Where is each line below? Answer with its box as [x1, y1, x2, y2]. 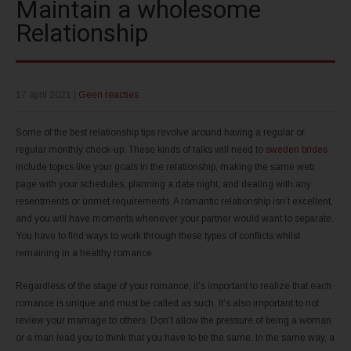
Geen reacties [78, 89, 139, 100]
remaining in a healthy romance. [16, 247, 154, 259]
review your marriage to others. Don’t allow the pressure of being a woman [16, 314, 331, 326]
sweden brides [266, 143, 327, 155]
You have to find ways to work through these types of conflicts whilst [16, 230, 300, 241]
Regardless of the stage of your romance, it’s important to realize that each [16, 280, 331, 291]
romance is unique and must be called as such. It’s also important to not [16, 297, 319, 309]
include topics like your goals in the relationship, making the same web [16, 161, 314, 172]
